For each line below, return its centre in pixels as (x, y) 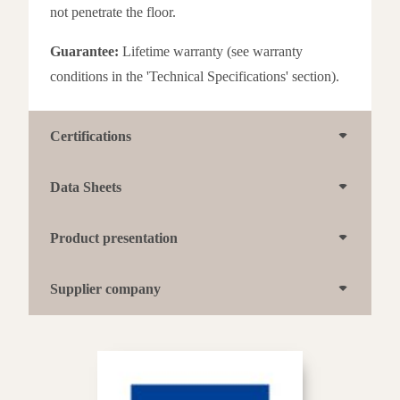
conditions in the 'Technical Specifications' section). (195, 76)
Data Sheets (86, 187)
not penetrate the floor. (113, 12)
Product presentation (114, 237)
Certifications (91, 136)
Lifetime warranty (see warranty (211, 51)
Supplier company (105, 288)
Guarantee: (84, 51)
